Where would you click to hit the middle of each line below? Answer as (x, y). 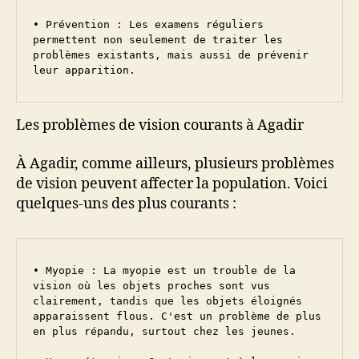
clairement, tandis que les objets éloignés (167, 301)
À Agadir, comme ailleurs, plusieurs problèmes (175, 163)
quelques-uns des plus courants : (126, 204)
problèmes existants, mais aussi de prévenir (171, 54)
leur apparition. (84, 70)
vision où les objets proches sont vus (151, 285)
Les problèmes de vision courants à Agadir (160, 126)
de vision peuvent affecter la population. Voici (172, 184)
